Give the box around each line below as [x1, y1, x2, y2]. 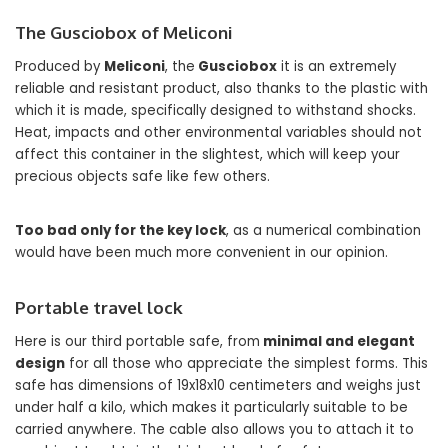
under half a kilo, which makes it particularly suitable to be [15, 398, 408, 417]
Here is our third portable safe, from [15, 332, 260, 351]
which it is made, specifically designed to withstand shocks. [15, 101, 416, 120]
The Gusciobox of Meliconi [15, 22, 232, 43]
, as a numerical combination [226, 221, 421, 240]
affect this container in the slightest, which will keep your [15, 145, 400, 164]
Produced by [15, 57, 104, 76]
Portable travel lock [15, 297, 183, 318]
